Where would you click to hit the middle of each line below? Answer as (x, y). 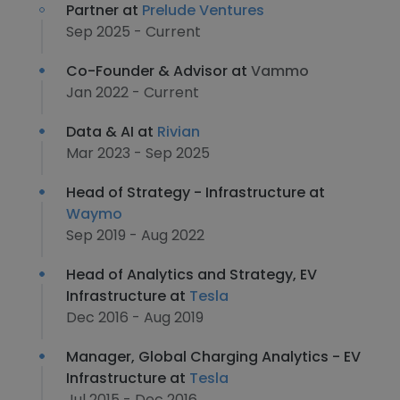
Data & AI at (112, 132)
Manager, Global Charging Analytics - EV (213, 357)
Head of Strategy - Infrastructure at (196, 192)
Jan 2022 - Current (133, 92)
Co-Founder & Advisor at (158, 71)
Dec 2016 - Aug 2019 (135, 317)
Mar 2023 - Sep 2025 (138, 153)
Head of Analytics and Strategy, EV (192, 275)
